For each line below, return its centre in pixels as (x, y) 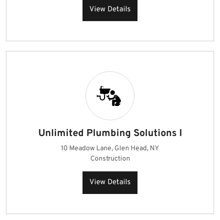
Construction (110, 159)
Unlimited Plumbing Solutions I (110, 134)
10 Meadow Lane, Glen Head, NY (110, 149)
